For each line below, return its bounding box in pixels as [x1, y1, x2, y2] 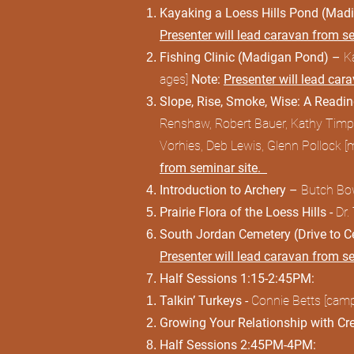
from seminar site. [160, 160, 267, 175]
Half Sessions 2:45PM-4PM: [160, 337, 322, 352]
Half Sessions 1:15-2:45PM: [160, 271, 321, 286]
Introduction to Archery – [160, 183, 301, 198]
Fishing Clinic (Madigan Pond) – [160, 50, 344, 65]
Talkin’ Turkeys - [160, 293, 251, 308]
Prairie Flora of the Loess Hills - [160, 205, 336, 220]
